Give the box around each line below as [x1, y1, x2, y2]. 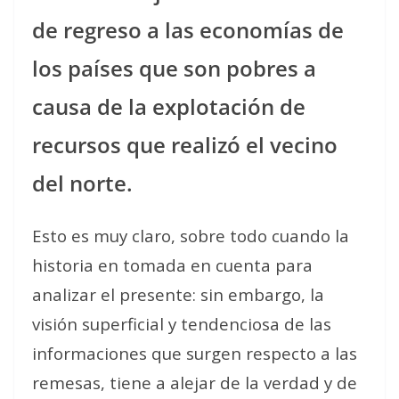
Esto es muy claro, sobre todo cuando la [32, 224, 349, 247]
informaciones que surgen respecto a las [32, 341, 357, 364]
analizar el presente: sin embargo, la [32, 282, 324, 305]
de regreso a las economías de [32, 14, 344, 45]
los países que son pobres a [32, 53, 316, 83]
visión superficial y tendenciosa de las [32, 312, 331, 335]
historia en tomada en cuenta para [32, 253, 313, 276]
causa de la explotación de [32, 91, 305, 121]
